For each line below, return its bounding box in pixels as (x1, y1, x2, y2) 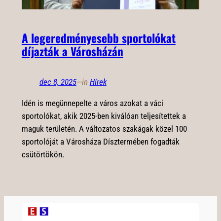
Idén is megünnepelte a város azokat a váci (21, 98, 163, 108)
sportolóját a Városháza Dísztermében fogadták (21, 136, 180, 147)
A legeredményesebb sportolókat (21, 29, 176, 46)
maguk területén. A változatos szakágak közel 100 (21, 123, 187, 134)
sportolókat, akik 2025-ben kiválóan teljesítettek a (21, 110, 186, 121)
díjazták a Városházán (21, 42, 123, 60)
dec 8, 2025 (39, 77, 76, 87)
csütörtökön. (21, 149, 64, 159)
